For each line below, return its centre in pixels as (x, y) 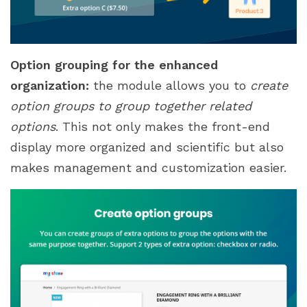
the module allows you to (170, 86)
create (269, 86)
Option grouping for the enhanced (114, 65)
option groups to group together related (131, 106)
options (33, 127)
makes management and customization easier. (148, 168)
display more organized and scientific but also (147, 147)
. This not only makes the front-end (163, 127)
